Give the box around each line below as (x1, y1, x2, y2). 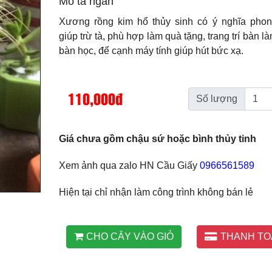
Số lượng (196, 93, 238, 104)
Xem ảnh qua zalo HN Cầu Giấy (58, 160, 200, 171)
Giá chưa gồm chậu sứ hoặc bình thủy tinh (58, 134, 256, 144)
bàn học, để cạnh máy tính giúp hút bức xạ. (58, 46, 243, 56)
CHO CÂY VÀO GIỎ (86, 231, 174, 242)
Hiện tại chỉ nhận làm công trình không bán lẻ (58, 187, 253, 197)
